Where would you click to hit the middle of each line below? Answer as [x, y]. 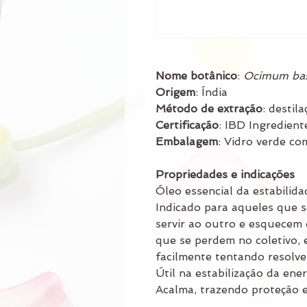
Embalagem [187, 141]
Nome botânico [196, 75]
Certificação [187, 125]
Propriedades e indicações [225, 174]
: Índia [211, 92]
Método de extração [209, 108]
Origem [175, 92]
